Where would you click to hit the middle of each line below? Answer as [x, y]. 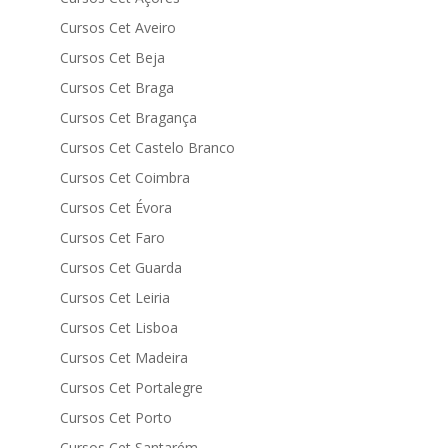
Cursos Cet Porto [115, 417]
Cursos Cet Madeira [123, 357]
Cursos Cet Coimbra [124, 177]
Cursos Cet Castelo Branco [147, 147]
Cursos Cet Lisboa [118, 327]
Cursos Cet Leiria [114, 297]
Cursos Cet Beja [112, 57]
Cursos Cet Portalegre [131, 387]
